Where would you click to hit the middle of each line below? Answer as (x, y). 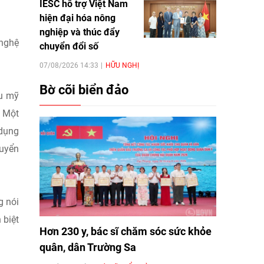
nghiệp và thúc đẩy (80, 32)
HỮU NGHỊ (122, 65)
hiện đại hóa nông (77, 18)
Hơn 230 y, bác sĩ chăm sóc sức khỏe (126, 231)
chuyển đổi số (69, 46)
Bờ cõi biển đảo (84, 90)
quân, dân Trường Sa (88, 247)
